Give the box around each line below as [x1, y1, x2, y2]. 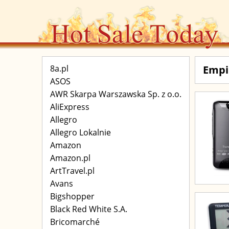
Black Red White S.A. [50, 203, 127, 215]
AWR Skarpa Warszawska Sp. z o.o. [50, 88, 181, 100]
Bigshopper [50, 191, 95, 202]
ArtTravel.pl [50, 165, 95, 176]
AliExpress [50, 101, 89, 112]
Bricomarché [50, 216, 100, 227]
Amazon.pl [50, 152, 90, 164]
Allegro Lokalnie [50, 127, 111, 138]
